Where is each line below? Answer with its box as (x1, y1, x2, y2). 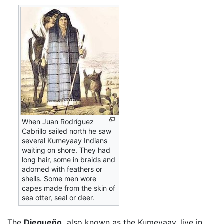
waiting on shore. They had (22, 146, 111, 155)
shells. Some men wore (22, 174, 97, 183)
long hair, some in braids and (22, 155, 116, 164)
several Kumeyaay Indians (22, 136, 108, 145)
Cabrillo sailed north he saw (22, 127, 112, 136)
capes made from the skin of (22, 184, 116, 193)
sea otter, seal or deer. (22, 193, 95, 202)
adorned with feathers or (22, 165, 103, 174)
